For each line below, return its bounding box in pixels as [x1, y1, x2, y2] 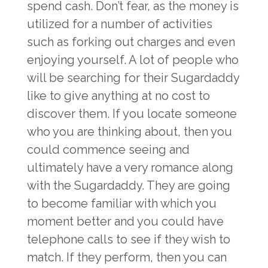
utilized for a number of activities [27, 17, 212, 31]
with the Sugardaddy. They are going [27, 178, 230, 193]
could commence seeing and [27, 142, 190, 157]
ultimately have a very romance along [27, 160, 233, 175]
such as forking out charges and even [27, 35, 235, 49]
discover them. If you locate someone [27, 106, 237, 121]
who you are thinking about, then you [27, 124, 232, 139]
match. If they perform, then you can [27, 250, 227, 264]
